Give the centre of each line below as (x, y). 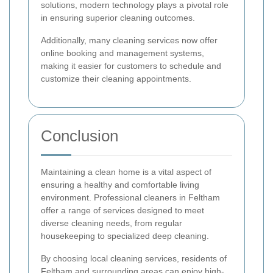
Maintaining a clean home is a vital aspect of (126, 172)
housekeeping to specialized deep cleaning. (125, 236)
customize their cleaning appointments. (116, 78)
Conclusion (80, 136)
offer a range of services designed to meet (122, 210)
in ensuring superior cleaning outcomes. (118, 17)
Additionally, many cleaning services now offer (129, 40)
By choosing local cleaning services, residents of (134, 258)
